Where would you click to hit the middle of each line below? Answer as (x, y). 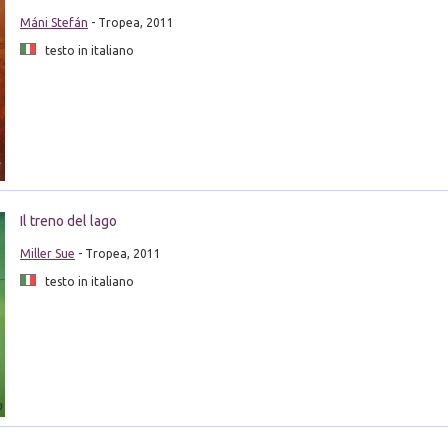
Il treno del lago (68, 220)
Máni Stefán (53, 22)
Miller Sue (47, 253)
